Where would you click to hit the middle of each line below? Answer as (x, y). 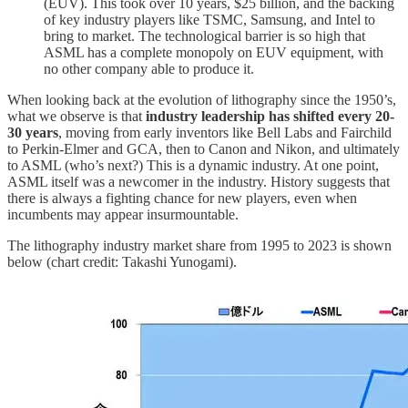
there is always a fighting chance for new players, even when (182, 198)
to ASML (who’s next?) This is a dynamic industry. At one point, (193, 165)
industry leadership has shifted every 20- (270, 116)
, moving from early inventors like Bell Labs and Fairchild (225, 132)
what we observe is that (76, 116)
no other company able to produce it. (149, 68)
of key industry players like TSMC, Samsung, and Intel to (209, 19)
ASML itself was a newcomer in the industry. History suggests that (199, 181)
